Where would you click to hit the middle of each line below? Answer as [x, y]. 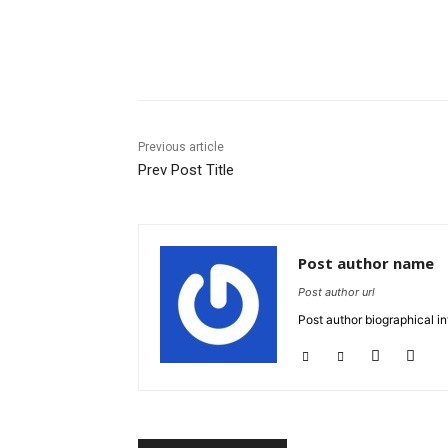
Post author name [366, 263]
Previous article [181, 147]
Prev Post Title [186, 170]
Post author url [336, 292]
